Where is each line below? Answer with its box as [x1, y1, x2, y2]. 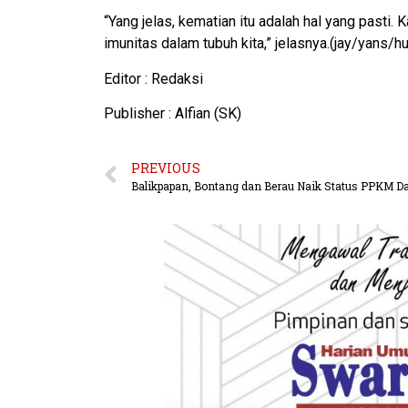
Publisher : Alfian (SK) [104, 105, 241, 123]
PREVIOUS [131, 159, 200, 178]
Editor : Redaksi [104, 69, 203, 87]
